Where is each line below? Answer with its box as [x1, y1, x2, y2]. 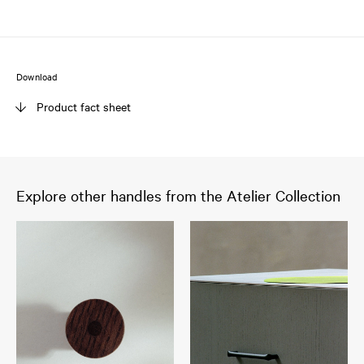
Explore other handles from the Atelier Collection [16, 185, 340, 206]
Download [16, 70, 58, 84]
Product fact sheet [37, 98, 131, 115]
